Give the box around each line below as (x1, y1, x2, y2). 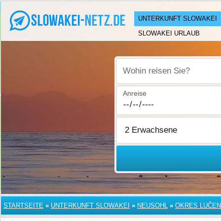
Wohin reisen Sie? (123, 72, 180, 80)
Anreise (123, 89, 147, 97)
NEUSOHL (137, 202, 168, 209)
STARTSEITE (3, 202, 43, 209)
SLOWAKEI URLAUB (138, 30, 200, 37)
